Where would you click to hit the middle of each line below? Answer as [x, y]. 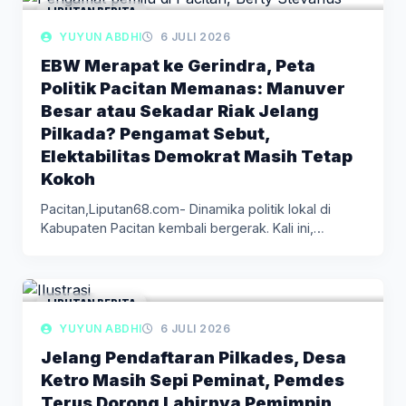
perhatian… [75, 246]
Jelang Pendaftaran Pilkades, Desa [193, 357]
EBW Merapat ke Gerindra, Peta [178, 65]
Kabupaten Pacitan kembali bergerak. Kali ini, [177, 227]
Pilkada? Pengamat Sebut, [155, 133]
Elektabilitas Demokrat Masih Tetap [197, 155]
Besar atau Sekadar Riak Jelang [180, 110]
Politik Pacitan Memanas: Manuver [193, 87]
